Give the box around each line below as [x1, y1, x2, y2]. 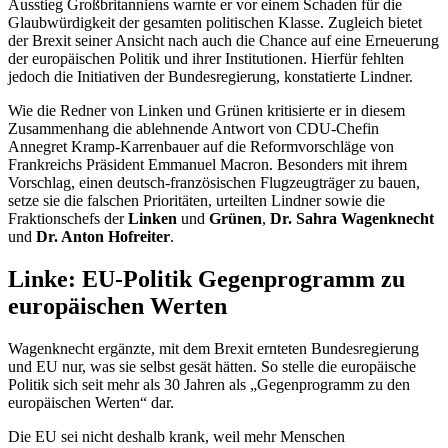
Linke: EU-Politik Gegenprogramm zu [8, 266, 405, 293]
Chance [259, 32, 307, 50]
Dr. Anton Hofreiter [36, 228, 170, 246]
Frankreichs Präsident [8, 156, 148, 174]
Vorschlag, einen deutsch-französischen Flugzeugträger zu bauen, [8, 174, 420, 192]
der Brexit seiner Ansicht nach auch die [8, 32, 259, 50]
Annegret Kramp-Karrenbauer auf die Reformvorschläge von [8, 138, 394, 156]
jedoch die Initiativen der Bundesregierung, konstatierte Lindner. [8, 68, 413, 86]
